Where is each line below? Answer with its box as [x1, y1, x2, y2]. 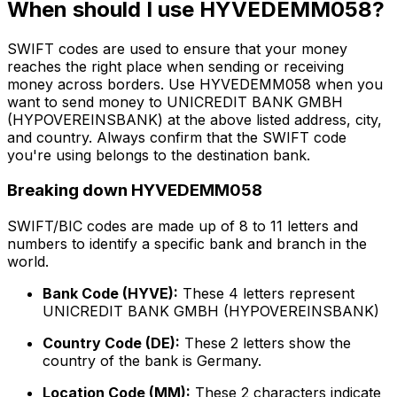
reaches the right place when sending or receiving [7, 57, 344, 75]
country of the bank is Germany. [43, 352, 261, 370]
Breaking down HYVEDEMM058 [7, 180, 262, 201]
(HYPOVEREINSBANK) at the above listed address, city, [7, 110, 382, 128]
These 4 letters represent [178, 284, 354, 303]
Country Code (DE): [43, 334, 180, 353]
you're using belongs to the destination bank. [7, 145, 310, 164]
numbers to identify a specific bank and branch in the [7, 235, 367, 253]
